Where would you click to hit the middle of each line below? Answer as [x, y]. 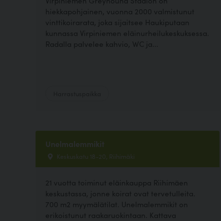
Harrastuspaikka [77, 93]
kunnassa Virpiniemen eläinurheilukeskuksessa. [127, 33]
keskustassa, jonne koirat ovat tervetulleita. [120, 193]
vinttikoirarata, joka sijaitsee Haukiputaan [117, 22]
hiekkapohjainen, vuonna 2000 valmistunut [120, 11]
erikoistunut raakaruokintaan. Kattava [111, 215]
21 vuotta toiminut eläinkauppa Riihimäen [117, 182]
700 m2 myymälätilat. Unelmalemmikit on [117, 204]
